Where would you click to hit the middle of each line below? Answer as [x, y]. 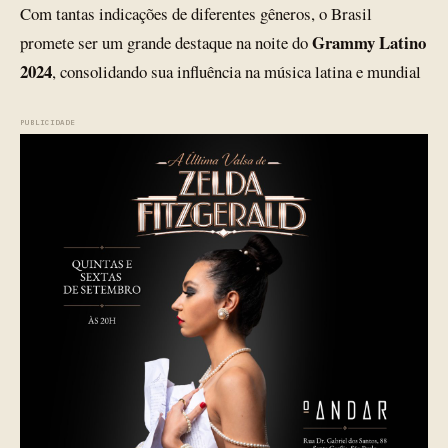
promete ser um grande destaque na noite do [166, 42]
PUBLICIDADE [48, 122]
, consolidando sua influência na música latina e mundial [236, 71]
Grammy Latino [369, 42]
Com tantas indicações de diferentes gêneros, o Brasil [196, 13]
